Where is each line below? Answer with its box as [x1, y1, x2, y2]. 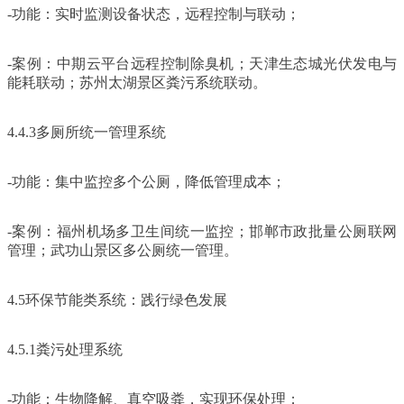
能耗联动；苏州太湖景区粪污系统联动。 [7, 74, 267, 90]
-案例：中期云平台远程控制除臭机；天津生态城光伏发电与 [7, 55, 397, 71]
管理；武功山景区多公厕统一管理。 [7, 242, 238, 258]
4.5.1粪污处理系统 [7, 341, 123, 357]
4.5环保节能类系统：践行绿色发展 [7, 291, 227, 308]
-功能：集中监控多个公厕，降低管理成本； [7, 173, 286, 189]
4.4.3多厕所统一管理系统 [7, 124, 166, 140]
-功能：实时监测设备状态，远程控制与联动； [7, 5, 300, 22]
